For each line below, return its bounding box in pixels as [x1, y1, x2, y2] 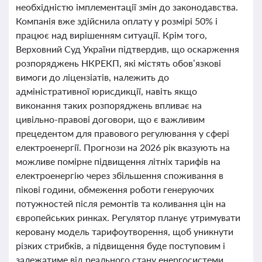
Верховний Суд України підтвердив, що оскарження [16, 43, 239, 54]
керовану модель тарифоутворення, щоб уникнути [16, 226, 233, 237]
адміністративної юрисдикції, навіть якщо [16, 85, 197, 96]
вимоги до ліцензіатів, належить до [16, 71, 169, 82]
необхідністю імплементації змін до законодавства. [16, 1, 238, 12]
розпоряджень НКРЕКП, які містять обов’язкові [16, 57, 221, 68]
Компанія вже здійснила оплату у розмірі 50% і [16, 15, 218, 26]
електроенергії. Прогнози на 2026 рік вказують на [16, 142, 230, 153]
